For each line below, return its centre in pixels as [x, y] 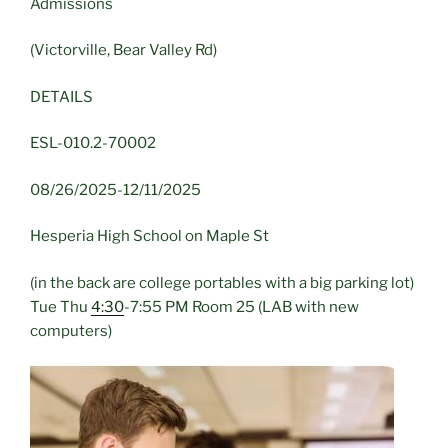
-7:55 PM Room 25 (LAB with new [241, 306]
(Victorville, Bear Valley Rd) [123, 50]
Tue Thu [60, 306]
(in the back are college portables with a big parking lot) [222, 282]
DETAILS [61, 96]
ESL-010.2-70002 [93, 143]
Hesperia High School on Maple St [149, 236]
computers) [71, 330]
